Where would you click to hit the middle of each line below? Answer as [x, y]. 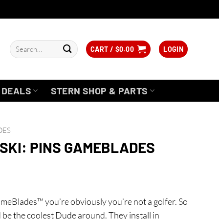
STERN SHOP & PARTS [99, 90]
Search [18, 45]
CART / [103, 49]
